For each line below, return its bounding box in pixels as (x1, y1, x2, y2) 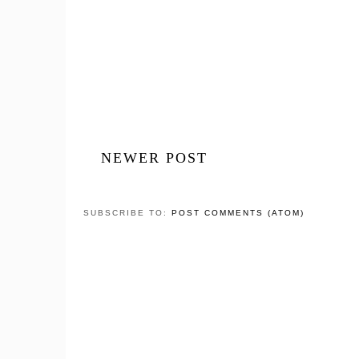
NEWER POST (101, 149, 208, 166)
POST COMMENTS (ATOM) (171, 208, 305, 217)
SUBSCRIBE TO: (83, 208, 171, 217)
